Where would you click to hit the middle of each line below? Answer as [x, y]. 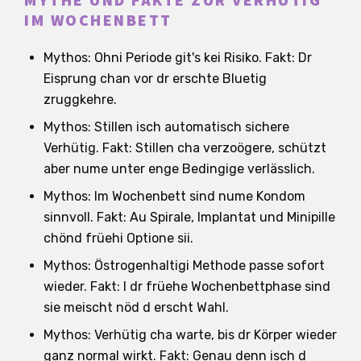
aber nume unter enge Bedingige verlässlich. [179, 168]
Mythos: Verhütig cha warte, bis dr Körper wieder [190, 334]
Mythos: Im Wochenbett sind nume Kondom [174, 196]
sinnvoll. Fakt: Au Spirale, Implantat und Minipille [189, 217]
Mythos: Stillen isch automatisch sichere [166, 127]
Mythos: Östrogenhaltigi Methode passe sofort [184, 265]
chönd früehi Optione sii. [118, 238]
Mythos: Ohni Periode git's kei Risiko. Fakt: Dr [178, 57]
